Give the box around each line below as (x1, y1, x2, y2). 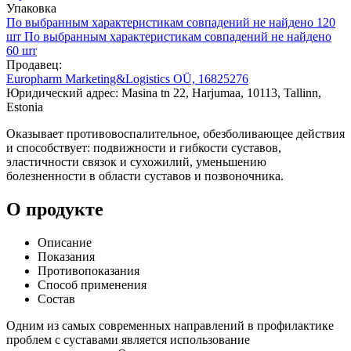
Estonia (6, 100, 43, 114)
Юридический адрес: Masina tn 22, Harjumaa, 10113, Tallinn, (6, 85, 321, 100)
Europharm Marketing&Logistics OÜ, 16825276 (6, 71, 248, 85)
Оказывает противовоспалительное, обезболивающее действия (6, 126, 345, 140)
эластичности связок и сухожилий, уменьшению (6, 154, 266, 168)
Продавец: (6, 57, 62, 71)
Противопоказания (38, 263, 139, 277)
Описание (38, 235, 92, 249)
